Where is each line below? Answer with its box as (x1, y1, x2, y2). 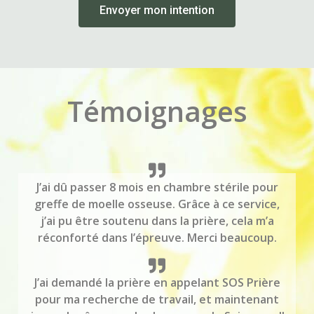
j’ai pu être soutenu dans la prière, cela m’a (40, 212, 274, 228)
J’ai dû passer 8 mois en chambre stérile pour (36, 179, 278, 195)
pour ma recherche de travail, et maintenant (35, 291, 279, 307)
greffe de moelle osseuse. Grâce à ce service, (34, 196, 280, 212)
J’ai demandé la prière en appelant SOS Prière (34, 274, 280, 290)
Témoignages (67, 91, 247, 130)
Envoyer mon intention (100, 4, 214, 18)
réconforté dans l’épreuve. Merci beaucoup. (37, 229, 277, 245)
